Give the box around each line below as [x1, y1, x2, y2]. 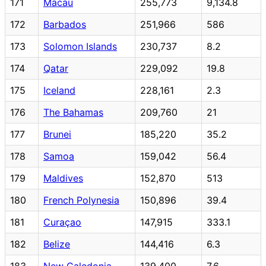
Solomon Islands [43, 40, 117, 52]
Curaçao [43, 216, 81, 228]
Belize [43, 237, 70, 250]
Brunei [43, 128, 71, 140]
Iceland [43, 84, 75, 96]
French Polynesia [43, 194, 119, 206]
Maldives [43, 172, 83, 184]
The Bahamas [43, 106, 103, 118]
